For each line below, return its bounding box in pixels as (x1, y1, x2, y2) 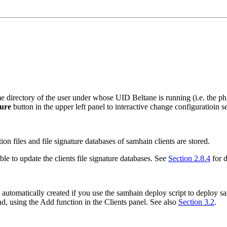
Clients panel (104, 197, 146, 206)
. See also (146, 197, 178, 206)
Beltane (132, 93, 157, 102)
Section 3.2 (178, 197, 214, 206)
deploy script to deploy (143, 188, 220, 197)
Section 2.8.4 (168, 154, 210, 163)
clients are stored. (153, 136, 210, 145)
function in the (54, 197, 104, 206)
